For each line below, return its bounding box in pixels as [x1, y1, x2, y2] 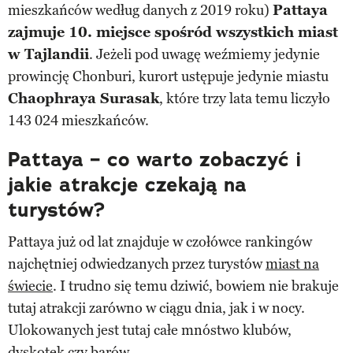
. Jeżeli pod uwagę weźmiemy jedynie [89, 45, 320, 63]
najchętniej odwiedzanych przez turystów [8, 255, 266, 273]
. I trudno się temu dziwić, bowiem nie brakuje [53, 277, 339, 295]
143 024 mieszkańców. [8, 111, 149, 129]
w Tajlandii [8, 45, 89, 63]
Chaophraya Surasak [8, 89, 159, 107]
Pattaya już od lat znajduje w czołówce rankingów [8, 232, 312, 251]
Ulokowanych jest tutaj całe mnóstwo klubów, [8, 321, 292, 339]
